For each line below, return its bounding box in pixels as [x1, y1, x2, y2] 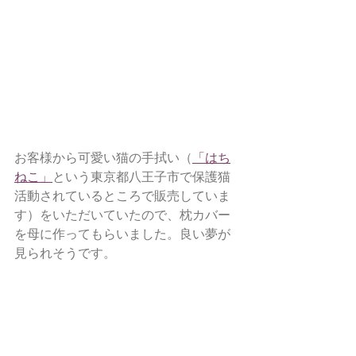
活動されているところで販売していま [14, 188, 230, 203]
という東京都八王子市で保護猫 [52, 169, 230, 184]
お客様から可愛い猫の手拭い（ [14, 150, 192, 164]
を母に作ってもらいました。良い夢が [14, 226, 230, 241]
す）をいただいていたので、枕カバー [14, 207, 230, 222]
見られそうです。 [14, 246, 116, 260]
